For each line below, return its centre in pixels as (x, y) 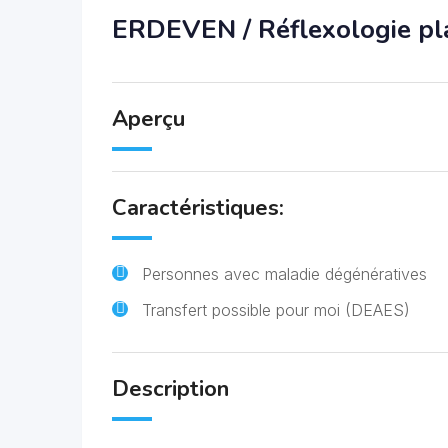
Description (170, 389)
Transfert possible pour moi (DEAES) (276, 310)
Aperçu (148, 119)
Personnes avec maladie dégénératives (284, 274)
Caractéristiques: (198, 208)
